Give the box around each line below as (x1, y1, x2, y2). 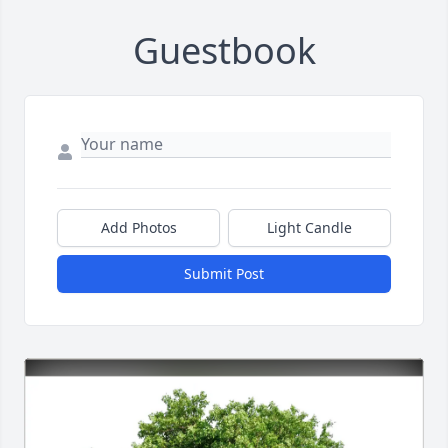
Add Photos (100, 218, 177, 238)
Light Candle (267, 218, 352, 238)
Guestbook (132, 26, 316, 76)
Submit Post (184, 264, 264, 284)
